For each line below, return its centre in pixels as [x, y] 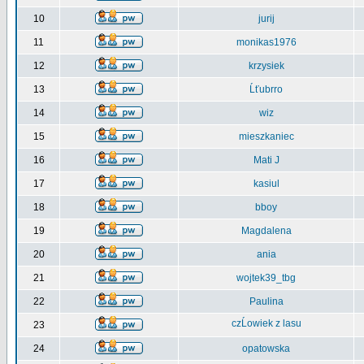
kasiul [266, 184]
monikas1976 [266, 42]
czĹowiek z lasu [266, 323]
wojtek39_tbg [266, 278]
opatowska [266, 349]
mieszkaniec [266, 136]
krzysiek [266, 66]
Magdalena [266, 231]
